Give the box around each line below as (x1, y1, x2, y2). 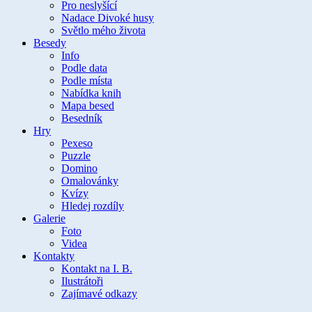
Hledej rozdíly (61, 200, 124, 212)
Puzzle (61, 150, 91, 162)
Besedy (33, 37, 66, 49)
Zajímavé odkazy (61, 288, 137, 300)
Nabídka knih (61, 87, 121, 100)
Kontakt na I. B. (61, 263, 132, 275)
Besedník (61, 112, 102, 125)
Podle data (61, 62, 107, 75)
